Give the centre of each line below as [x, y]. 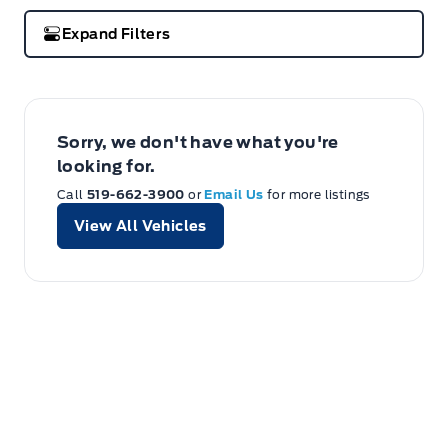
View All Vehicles [140, 226]
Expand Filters [116, 34]
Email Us [236, 195]
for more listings [318, 195]
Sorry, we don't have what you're [198, 143]
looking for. [106, 167]
